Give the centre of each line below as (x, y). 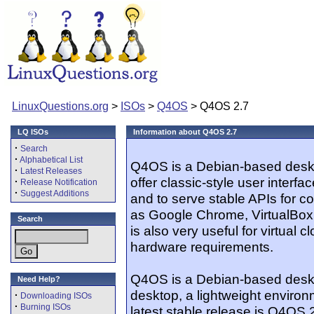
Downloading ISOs (56, 296)
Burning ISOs (46, 307)
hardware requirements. (202, 247)
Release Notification (59, 182)
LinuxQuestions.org (60, 106)
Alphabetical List (51, 160)
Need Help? (39, 279)
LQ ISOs (33, 132)
